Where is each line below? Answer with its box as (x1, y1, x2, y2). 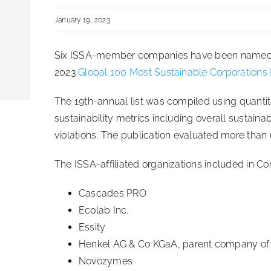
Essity (79, 221, 106, 233)
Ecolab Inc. (79, 204, 131, 216)
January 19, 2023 (54, 15, 110, 24)
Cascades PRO (79, 187, 146, 199)
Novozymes (79, 255, 133, 267)
